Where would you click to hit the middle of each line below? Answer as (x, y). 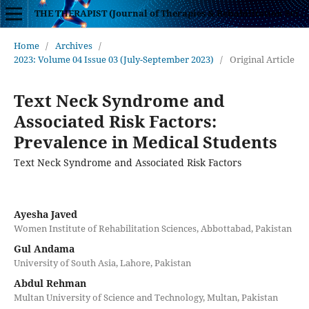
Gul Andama (44, 248)
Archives (73, 45)
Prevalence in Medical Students (145, 141)
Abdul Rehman (50, 283)
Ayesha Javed (45, 214)
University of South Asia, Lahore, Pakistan (102, 262)
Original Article (262, 59)
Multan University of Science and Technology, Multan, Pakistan (146, 297)
